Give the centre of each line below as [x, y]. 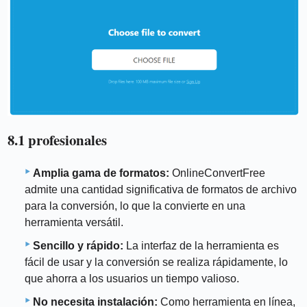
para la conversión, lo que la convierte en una [135, 206]
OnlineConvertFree [217, 173]
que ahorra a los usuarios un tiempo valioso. [132, 278]
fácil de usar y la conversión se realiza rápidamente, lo [156, 262]
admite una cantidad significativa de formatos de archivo [161, 189]
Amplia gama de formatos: [101, 173]
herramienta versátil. [74, 222]
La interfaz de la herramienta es [201, 245]
